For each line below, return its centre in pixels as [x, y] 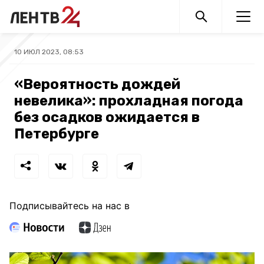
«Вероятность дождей [97, 84]
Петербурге [57, 134]
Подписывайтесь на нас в [70, 206]
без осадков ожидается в [107, 117]
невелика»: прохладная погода [129, 101]
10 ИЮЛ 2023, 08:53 [49, 52]
